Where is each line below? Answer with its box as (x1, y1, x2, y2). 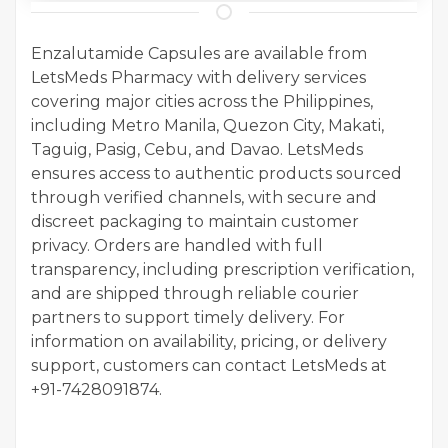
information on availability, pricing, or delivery (31, 332, 387, 352)
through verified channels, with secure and (31, 188, 377, 208)
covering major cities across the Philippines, (31, 92, 373, 112)
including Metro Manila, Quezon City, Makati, (31, 116, 384, 136)
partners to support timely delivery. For (31, 308, 345, 328)
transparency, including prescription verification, (31, 260, 414, 280)
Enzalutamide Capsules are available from (31, 44, 367, 64)
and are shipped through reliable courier (31, 284, 359, 304)
